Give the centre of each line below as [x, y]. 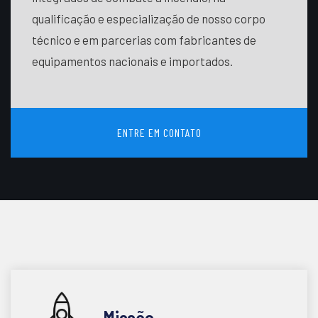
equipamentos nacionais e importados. [132, 61]
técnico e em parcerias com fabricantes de [144, 40]
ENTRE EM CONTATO [159, 132]
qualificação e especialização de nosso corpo [149, 18]
